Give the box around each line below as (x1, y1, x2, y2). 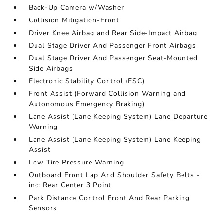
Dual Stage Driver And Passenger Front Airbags (29, 41, 197, 50)
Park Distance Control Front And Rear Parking (29, 193, 190, 202)
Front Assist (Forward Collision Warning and (29, 89, 186, 98)
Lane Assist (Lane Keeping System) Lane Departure (29, 112, 208, 121)
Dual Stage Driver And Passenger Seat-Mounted (29, 54, 198, 63)
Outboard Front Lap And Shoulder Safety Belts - (29, 170, 200, 180)
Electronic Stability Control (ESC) (29, 76, 145, 86)
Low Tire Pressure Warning (29, 158, 125, 167)
